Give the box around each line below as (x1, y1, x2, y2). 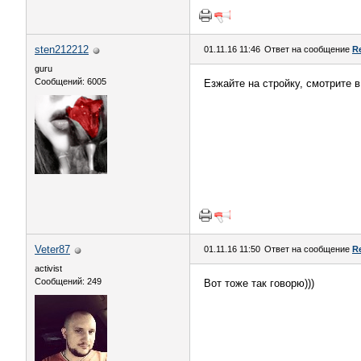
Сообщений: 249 (35, 276, 102, 286)
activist (35, 263, 62, 273)
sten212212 (35, 44, 89, 56)
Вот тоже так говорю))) (204, 277, 314, 289)
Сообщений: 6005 (35, 77, 106, 86)
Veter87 (35, 243, 70, 255)
